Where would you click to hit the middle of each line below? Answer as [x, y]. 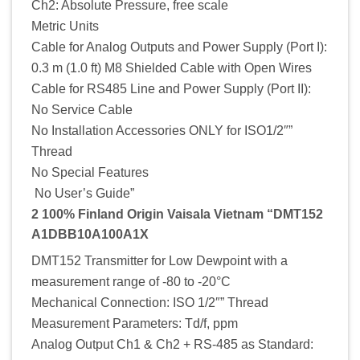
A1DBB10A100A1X [90, 234]
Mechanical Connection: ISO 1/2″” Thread [150, 302]
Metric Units [65, 26]
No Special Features [90, 172]
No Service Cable [82, 109]
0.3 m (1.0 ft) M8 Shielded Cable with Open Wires [172, 67]
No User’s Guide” [83, 193]
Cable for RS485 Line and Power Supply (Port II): [171, 88]
